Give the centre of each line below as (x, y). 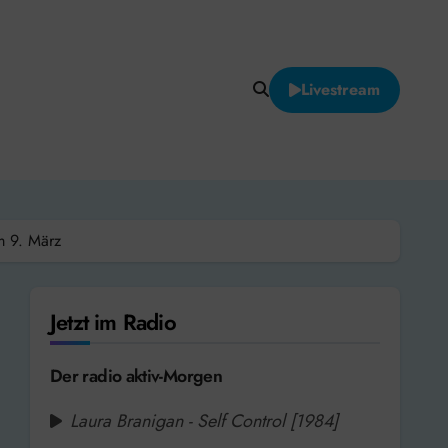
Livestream (340, 89)
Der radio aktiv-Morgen (136, 375)
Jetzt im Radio (113, 321)
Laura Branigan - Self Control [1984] (204, 420)
